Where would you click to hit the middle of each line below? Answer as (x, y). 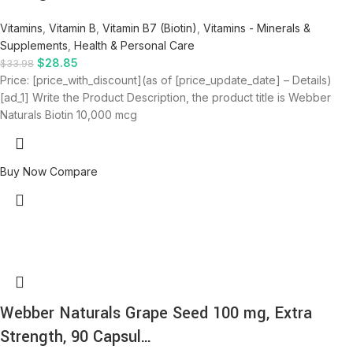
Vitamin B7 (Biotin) (150, 28)
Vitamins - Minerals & (257, 28)
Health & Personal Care (134, 45)
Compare (74, 171)
